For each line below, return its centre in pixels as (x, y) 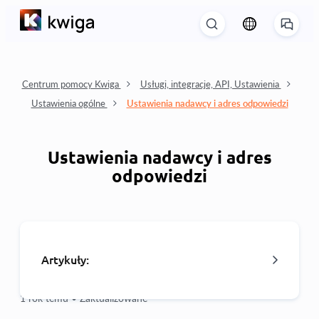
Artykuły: (65, 260)
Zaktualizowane (114, 298)
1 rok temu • (48, 298)
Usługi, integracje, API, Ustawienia (210, 84)
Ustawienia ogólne (69, 103)
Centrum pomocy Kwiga (71, 84)
